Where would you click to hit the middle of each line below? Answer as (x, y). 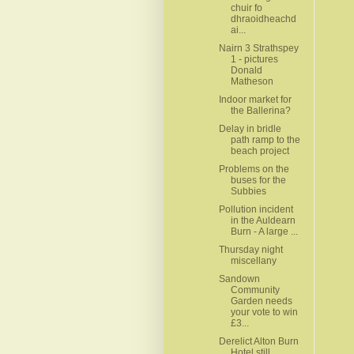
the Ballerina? (260, 110)
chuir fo (246, 8)
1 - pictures (254, 59)
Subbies (248, 191)
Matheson (252, 81)
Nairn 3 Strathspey (258, 48)
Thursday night (250, 249)
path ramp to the (265, 139)
